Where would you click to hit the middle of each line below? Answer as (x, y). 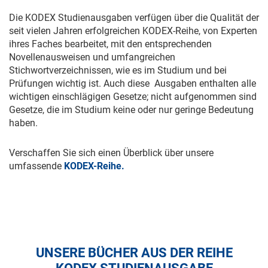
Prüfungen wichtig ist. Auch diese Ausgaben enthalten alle (133, 83)
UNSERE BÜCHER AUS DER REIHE (134, 253)
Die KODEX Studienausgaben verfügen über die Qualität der (134, 18)
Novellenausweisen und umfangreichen (92, 57)
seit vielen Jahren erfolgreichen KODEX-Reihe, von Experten (133, 31)
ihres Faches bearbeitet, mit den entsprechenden (110, 44)
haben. (23, 123)
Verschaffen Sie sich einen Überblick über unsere (111, 153)
